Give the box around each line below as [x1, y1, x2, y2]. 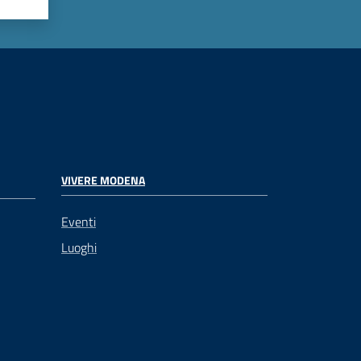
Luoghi [61, 238, 97, 258]
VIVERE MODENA [61, 172, 145, 189]
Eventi [61, 212, 96, 232]
